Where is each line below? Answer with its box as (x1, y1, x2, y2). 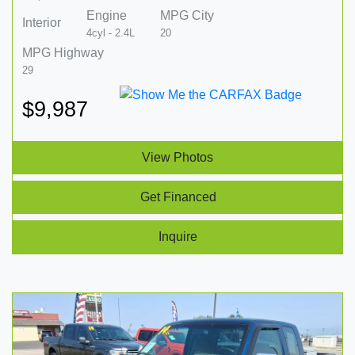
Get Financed (139, 189, 216, 204)
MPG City (160, 8, 214, 22)
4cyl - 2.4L (86, 26, 135, 39)
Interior (22, 16, 61, 30)
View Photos (142, 150, 213, 164)
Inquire (158, 229, 197, 243)
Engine (86, 8, 127, 22)
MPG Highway (22, 45, 104, 59)
